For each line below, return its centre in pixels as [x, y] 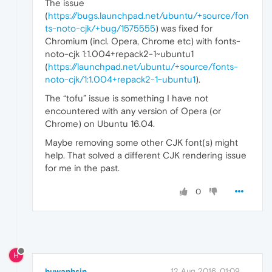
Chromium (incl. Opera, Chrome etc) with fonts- [143, 41]
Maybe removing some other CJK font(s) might [141, 143]
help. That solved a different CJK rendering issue [146, 155]
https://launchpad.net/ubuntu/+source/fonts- [143, 67]
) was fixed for [184, 29]
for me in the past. [82, 168]
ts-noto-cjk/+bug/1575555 [100, 29]
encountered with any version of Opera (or [133, 111]
